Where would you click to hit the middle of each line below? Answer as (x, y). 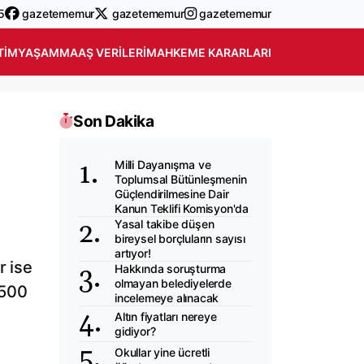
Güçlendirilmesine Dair (172, 194)
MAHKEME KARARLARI (209, 52)
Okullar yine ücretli (162, 352)
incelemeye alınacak (167, 298)
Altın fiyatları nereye (166, 316)
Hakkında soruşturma (171, 269)
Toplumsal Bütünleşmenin (181, 179)
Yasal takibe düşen (165, 224)
